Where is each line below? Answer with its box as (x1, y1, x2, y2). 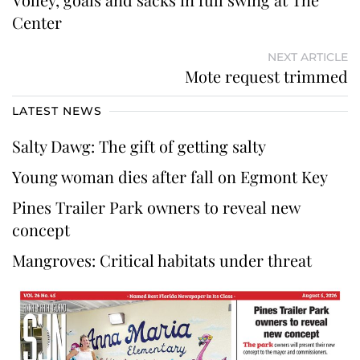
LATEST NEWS (12, 103, 102, 118)
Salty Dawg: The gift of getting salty (12, 134, 266, 157)
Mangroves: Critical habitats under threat (12, 248, 312, 271)
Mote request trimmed (185, 64, 348, 87)
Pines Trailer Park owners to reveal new (12, 195, 300, 218)
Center (12, 10, 62, 33)
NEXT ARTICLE (268, 49, 348, 64)
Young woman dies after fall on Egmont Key (12, 165, 332, 187)
